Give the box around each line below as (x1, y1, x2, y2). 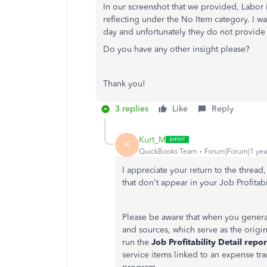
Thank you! (103, 79, 145, 89)
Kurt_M (139, 134, 166, 145)
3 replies (115, 104, 148, 114)
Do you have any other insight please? (103, 44, 250, 55)
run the (122, 237, 151, 248)
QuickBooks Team (139, 147, 197, 156)
